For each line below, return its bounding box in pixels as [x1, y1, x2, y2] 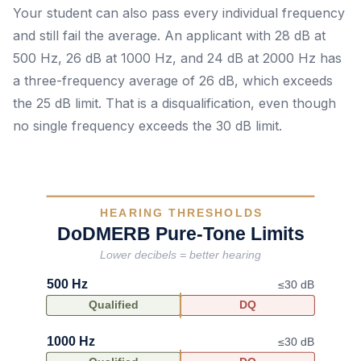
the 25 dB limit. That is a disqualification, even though [13, 95, 336, 111]
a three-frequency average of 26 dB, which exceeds [13, 73, 333, 89]
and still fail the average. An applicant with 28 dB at [13, 27, 326, 44]
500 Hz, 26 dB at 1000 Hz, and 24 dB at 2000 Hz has [13, 50, 342, 66]
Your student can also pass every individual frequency [13, 5, 345, 21]
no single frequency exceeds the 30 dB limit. [13, 118, 282, 134]
